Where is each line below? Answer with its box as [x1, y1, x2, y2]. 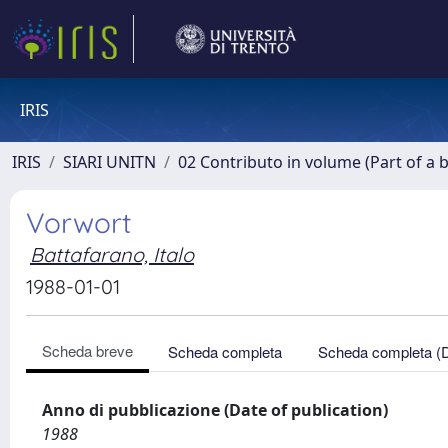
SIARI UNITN [63, 151, 156, 173]
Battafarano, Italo [30, 242, 194, 267]
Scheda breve [42, 340, 133, 361]
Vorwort [26, 205, 132, 240]
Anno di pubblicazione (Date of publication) [42, 399, 388, 421]
